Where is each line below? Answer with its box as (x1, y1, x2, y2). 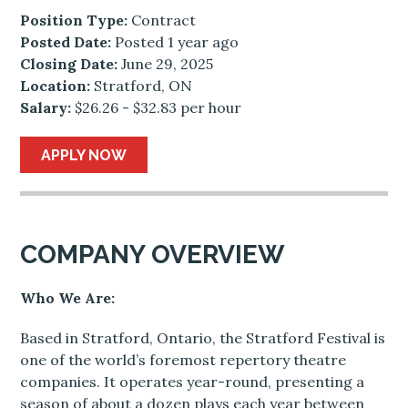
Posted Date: (20, 33, 112, 52)
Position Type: (20, 11, 128, 30)
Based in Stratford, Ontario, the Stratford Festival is (20, 329, 386, 348)
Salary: (20, 98, 72, 117)
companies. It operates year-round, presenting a (20, 372, 365, 392)
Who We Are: (20, 289, 116, 308)
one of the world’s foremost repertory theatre (20, 351, 347, 370)
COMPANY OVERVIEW (20, 240, 285, 270)
